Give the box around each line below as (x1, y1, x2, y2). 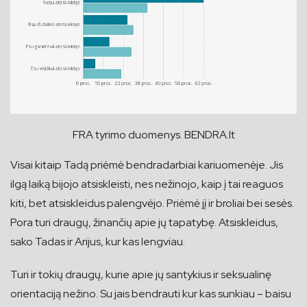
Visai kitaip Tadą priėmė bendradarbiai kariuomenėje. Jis (10, 157, 283, 172)
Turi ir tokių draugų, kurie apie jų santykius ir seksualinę (10, 267, 271, 282)
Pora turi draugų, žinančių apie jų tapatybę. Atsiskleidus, (10, 214, 278, 230)
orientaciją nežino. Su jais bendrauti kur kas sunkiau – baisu (10, 286, 291, 301)
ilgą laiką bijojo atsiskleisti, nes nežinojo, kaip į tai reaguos (10, 176, 283, 191)
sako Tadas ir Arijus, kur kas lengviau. (10, 234, 185, 249)
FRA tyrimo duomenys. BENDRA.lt (72, 127, 235, 142)
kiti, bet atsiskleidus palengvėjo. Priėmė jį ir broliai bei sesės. (10, 195, 294, 210)
